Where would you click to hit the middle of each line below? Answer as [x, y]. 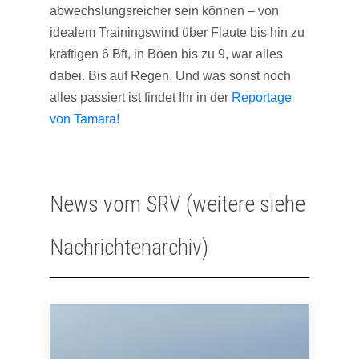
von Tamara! [85, 119]
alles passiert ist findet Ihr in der [141, 98]
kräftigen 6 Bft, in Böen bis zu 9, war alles [166, 54]
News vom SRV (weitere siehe [177, 205]
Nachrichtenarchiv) [129, 248]
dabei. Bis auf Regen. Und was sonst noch [170, 76]
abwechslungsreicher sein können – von [164, 11]
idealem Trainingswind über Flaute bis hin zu [177, 33]
